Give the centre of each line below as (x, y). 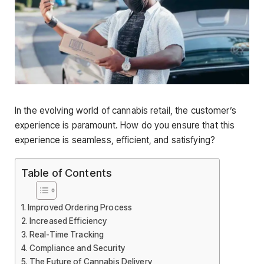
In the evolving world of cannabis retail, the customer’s (126, 110)
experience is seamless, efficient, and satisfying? (115, 140)
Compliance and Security (77, 248)
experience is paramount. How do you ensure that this (125, 125)
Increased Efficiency (68, 221)
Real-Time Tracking (67, 235)
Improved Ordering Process (80, 208)
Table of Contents (67, 173)
